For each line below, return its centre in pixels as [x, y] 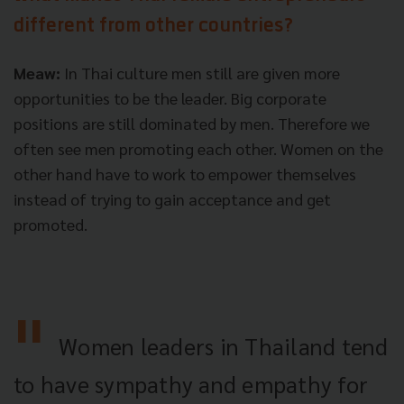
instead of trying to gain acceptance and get [172, 198]
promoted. [50, 224]
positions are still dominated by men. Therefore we [192, 123]
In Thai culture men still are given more [200, 72]
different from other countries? [154, 27]
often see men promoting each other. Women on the [198, 148]
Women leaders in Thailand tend [224, 345]
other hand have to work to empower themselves [185, 173]
